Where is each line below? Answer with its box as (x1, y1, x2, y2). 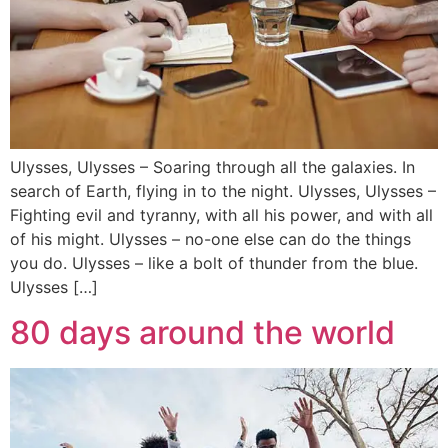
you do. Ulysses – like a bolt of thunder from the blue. (10, 253, 418, 274)
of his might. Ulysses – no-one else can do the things (10, 229, 411, 250)
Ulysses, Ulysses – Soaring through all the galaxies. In (10, 157, 415, 178)
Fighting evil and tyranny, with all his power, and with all (10, 205, 433, 226)
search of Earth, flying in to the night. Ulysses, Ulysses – (10, 181, 436, 202)
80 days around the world (10, 312, 395, 352)
